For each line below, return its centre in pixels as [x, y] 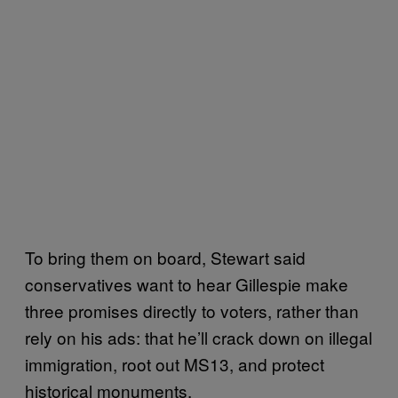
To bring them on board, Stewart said [165, 258]
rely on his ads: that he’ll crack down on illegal [199, 338]
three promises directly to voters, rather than [192, 311]
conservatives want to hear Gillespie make [187, 284]
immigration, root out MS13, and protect [175, 364]
